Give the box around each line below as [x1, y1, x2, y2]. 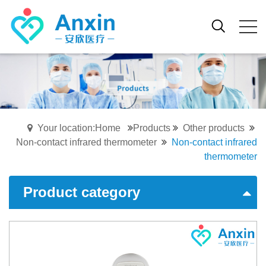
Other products [183, 123, 245, 134]
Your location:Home [37, 123, 121, 134]
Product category [23, 184, 140, 201]
